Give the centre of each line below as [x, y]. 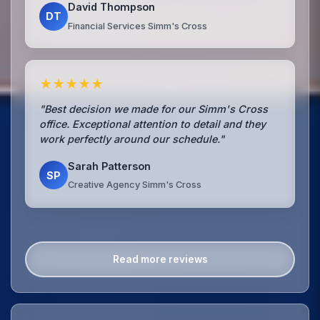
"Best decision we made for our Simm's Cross [154, 109]
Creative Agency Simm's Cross [135, 185]
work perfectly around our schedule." [132, 139]
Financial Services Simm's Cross [138, 26]
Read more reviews [160, 260]
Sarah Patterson [110, 166]
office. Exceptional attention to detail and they [153, 124]
